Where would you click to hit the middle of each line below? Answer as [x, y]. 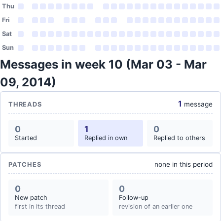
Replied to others [180, 138]
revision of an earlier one [156, 206]
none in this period [184, 164]
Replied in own [106, 138]
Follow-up [134, 198]
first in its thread [40, 206]
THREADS [25, 104]
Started [26, 138]
